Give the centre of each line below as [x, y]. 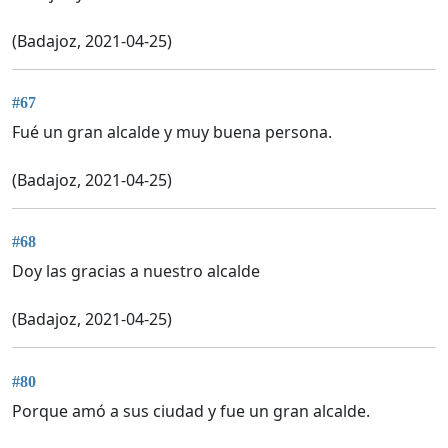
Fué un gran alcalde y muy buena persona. [172, 131]
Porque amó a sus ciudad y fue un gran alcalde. [191, 410]
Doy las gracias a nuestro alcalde [136, 271]
